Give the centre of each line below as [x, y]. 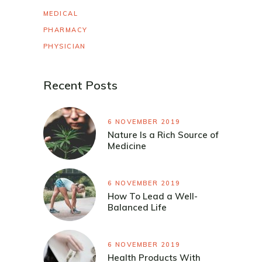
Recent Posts [80, 85]
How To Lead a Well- [153, 196]
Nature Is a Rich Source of [163, 135]
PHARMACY [65, 30]
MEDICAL [61, 13]
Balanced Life [137, 208]
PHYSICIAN [65, 46]
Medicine [127, 146]
